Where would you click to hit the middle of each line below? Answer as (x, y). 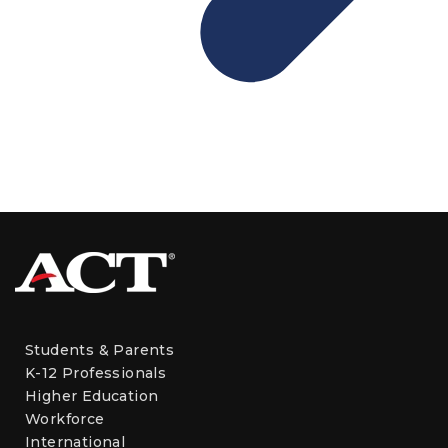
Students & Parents (100, 350)
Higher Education (92, 396)
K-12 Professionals (96, 373)
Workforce (65, 419)
